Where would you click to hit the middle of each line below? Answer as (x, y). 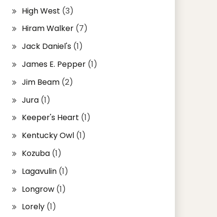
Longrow (38, 189)
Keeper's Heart (50, 118)
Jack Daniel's (46, 46)
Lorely (33, 207)
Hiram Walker (47, 29)
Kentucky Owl (48, 136)
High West (41, 11)
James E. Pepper (54, 64)
